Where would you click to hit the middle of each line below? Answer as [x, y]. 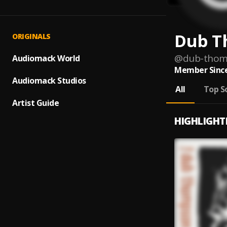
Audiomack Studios [49, 81]
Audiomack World [46, 58]
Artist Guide [35, 103]
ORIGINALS [31, 36]
